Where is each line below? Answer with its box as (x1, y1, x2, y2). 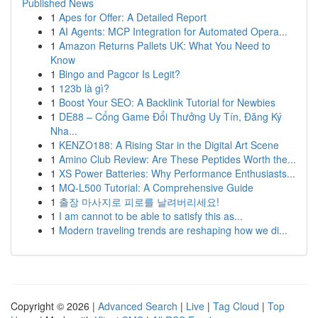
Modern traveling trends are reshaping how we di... (59, 223, 287, 237)
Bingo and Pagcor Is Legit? (59, 67, 180, 81)
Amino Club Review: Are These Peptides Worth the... (59, 152, 296, 166)
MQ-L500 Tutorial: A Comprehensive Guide (59, 180, 253, 194)
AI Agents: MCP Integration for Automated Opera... (59, 24, 287, 38)
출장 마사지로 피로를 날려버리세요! (59, 194, 219, 209)
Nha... (50, 124, 77, 138)
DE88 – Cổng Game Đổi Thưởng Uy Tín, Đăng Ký (59, 109, 282, 124)
